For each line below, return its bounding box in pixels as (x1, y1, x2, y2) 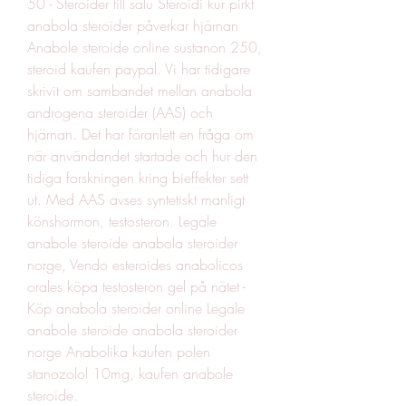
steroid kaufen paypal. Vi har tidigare (27, 58, 250, 79)
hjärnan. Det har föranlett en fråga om (27, 123, 254, 144)
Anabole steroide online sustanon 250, (27, 36, 262, 57)
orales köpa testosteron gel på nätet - (27, 275, 246, 296)
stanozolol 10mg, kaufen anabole (27, 362, 233, 383)
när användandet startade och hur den (27, 145, 257, 166)
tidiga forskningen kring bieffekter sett (27, 167, 248, 188)
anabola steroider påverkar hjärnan (27, 14, 238, 35)
